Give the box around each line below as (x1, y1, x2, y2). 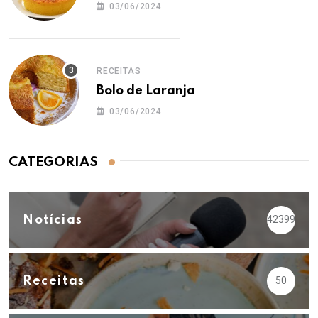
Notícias (23, 213, 83, 226)
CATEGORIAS (9, 155, 98, 169)
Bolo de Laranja (97, 84, 195, 97)
